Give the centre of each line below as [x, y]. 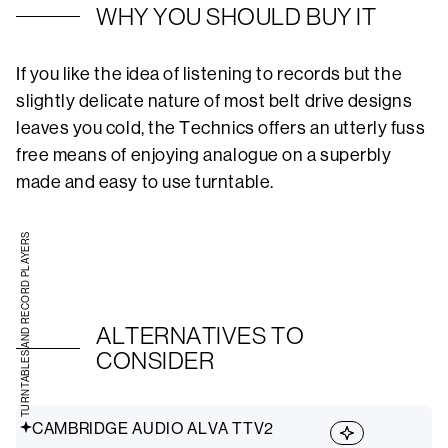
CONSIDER [155, 361]
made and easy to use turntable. [147, 182]
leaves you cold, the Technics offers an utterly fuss [221, 128]
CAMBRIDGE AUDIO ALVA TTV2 [153, 429]
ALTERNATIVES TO [200, 336]
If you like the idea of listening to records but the [209, 74]
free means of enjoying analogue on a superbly [204, 155]
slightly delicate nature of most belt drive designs [214, 101]
